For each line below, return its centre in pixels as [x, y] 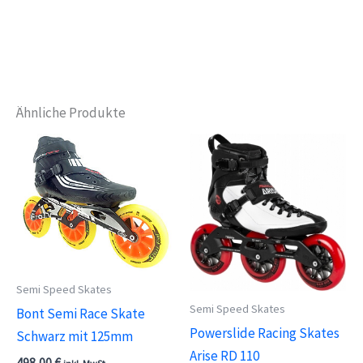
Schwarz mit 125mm [75, 337]
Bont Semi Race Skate [81, 314]
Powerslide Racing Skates [265, 333]
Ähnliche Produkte [71, 112]
